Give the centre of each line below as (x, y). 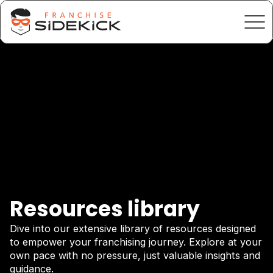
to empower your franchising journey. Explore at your (136, 242)
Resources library (105, 209)
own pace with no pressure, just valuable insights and (135, 256)
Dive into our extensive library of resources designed (133, 229)
